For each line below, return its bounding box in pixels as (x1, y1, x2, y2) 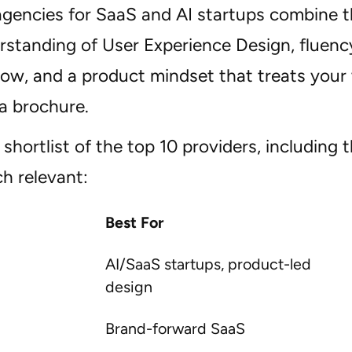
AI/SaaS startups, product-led (104, 255, 311, 274)
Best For (104, 213, 163, 233)
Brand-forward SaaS (104, 319, 245, 339)
